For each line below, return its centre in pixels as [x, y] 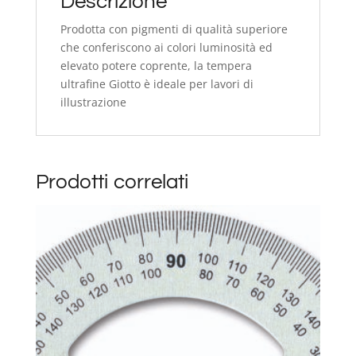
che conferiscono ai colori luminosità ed [166, 47]
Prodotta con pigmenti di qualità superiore [174, 29]
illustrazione [93, 102]
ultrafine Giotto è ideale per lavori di [157, 83]
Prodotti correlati [112, 182]
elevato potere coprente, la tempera [156, 65]
